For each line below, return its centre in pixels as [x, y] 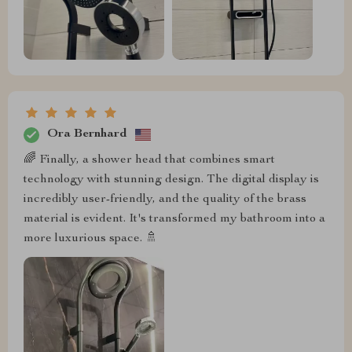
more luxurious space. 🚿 [91, 238]
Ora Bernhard [87, 135]
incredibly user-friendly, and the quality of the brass [165, 199]
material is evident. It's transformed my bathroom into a [174, 219]
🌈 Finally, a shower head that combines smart [149, 160]
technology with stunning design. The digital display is [171, 180]
